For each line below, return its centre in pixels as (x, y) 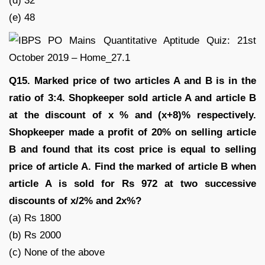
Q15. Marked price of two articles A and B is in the (132, 80)
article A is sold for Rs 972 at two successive (132, 183)
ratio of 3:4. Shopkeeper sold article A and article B (132, 98)
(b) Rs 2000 (35, 235)
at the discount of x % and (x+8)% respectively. (132, 115)
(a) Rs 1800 (35, 218)
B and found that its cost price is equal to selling (132, 149)
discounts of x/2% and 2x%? (75, 201)
